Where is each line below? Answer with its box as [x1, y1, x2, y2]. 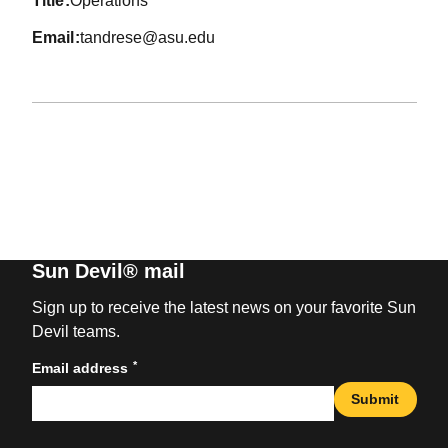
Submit [351, 391, 399, 408]
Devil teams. [31, 322, 120, 340]
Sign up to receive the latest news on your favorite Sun [31, 298, 416, 316]
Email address [31, 359, 128, 376]
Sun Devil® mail [31, 259, 185, 282]
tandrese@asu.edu [80, 29, 216, 47]
